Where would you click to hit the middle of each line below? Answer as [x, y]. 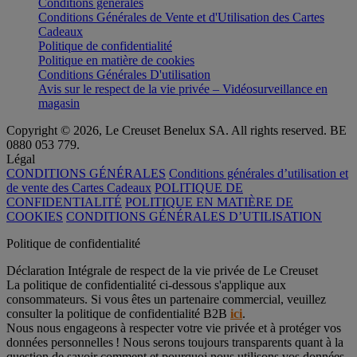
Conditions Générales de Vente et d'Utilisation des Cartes [181, 17]
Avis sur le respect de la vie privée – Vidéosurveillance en [183, 88]
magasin [59, 103]
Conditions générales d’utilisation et [259, 173]
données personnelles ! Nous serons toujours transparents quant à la [175, 342]
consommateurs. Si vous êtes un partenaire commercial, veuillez [166, 299]
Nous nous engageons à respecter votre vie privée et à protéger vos [174, 328]
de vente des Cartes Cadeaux [79, 187]
